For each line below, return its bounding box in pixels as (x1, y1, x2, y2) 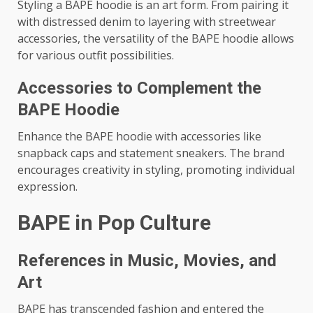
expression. (17, 179, 78, 194)
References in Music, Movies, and (17, 251, 277, 270)
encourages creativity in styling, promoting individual (17, 162, 295, 177)
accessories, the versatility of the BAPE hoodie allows (17, 31, 294, 46)
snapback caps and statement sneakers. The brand (17, 145, 284, 161)
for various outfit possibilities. (17, 48, 174, 63)
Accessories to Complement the (17, 78, 261, 98)
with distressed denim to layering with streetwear (17, 14, 276, 29)
